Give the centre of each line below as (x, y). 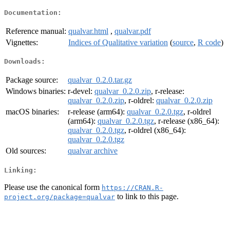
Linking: (21, 170)
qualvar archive (93, 151)
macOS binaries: (32, 112)
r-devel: (81, 91)
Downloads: (25, 62)
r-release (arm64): (97, 112)
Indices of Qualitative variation (118, 42)
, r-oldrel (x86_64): (155, 130)
